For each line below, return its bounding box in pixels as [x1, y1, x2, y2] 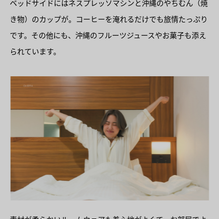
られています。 [10, 47, 61, 56]
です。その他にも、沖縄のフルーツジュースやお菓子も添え [10, 31, 206, 40]
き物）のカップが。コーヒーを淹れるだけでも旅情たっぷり [10, 15, 208, 23]
